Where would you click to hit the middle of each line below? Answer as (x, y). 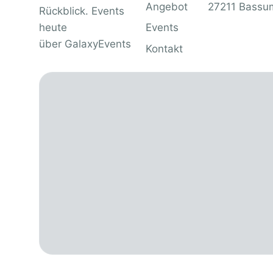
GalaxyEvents (97, 44)
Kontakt (164, 49)
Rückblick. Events (81, 11)
